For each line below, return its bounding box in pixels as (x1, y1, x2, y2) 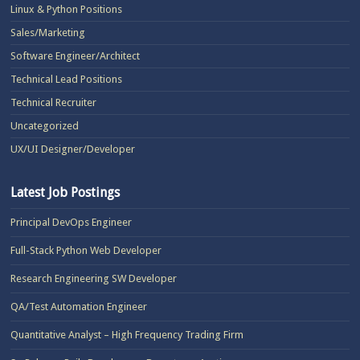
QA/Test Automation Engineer (10, 300, 148, 313)
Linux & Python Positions (10, 2, 123, 15)
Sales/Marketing (10, 26, 86, 39)
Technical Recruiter (10, 96, 97, 108)
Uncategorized (10, 119, 80, 132)
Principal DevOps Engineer (10, 215, 133, 228)
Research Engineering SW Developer (10, 272, 178, 284)
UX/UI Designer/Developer (10, 142, 136, 155)
